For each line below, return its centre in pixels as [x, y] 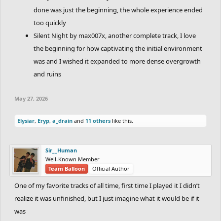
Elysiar [26, 120]
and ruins [47, 74]
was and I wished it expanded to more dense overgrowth [117, 61]
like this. [122, 120]
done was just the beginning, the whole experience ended [118, 10]
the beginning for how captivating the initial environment [118, 48]
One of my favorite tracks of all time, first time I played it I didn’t [107, 185]
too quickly [50, 22]
